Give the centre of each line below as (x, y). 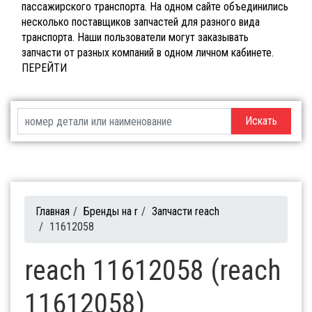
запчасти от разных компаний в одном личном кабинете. (148, 53)
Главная (53, 212)
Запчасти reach (186, 212)
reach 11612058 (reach (153, 271)
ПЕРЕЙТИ (44, 68)
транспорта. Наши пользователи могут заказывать (135, 38)
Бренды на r (111, 212)
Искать (261, 121)
